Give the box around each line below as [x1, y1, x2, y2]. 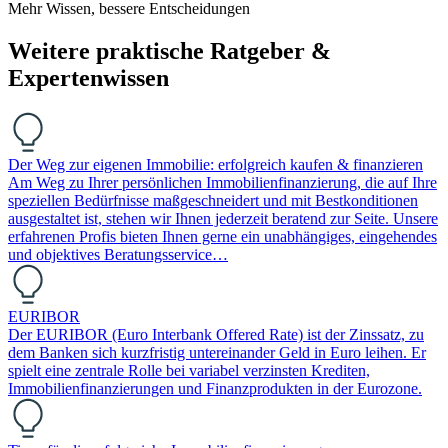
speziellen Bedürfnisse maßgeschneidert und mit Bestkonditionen [8, 192, 418, 210]
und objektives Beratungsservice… [8, 246, 228, 264]
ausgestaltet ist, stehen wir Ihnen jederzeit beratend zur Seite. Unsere [8, 210, 438, 228]
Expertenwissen [8, 65, 169, 92]
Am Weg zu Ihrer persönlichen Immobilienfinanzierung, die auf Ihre [8, 174, 437, 192]
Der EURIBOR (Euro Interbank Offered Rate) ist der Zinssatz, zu [8, 326, 424, 344]
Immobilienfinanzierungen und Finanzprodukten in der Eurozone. [8, 380, 422, 398]
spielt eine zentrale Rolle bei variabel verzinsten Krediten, [8, 362, 370, 380]
